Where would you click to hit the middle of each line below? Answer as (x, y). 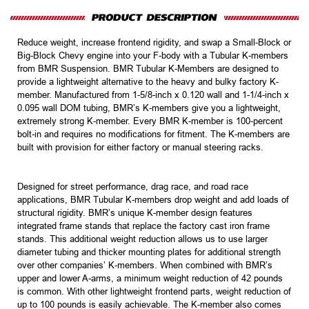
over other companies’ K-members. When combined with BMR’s (145, 265)
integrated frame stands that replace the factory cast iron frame (143, 226)
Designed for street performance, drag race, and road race (133, 186)
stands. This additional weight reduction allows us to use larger (142, 239)
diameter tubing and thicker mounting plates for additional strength (149, 252)
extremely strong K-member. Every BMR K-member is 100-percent (150, 121)
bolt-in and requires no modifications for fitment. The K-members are (153, 134)
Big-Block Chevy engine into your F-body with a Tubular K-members (153, 55)
